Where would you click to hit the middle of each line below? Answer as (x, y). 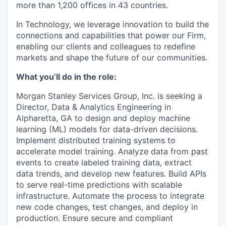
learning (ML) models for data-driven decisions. (107, 129)
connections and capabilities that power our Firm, (111, 35)
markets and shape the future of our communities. (112, 58)
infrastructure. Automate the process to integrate (110, 196)
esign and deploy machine (140, 118)
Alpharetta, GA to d (53, 118)
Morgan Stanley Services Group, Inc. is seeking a (109, 96)
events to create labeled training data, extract (104, 162)
